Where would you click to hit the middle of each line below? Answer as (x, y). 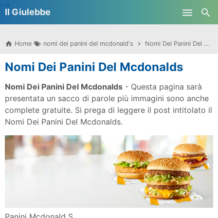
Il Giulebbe (28, 12)
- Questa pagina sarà (162, 87)
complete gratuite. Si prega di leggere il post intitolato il (109, 110)
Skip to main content (109, 12)
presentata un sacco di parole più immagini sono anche (107, 98)
